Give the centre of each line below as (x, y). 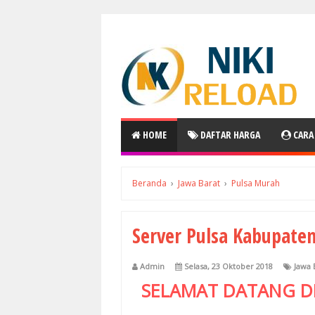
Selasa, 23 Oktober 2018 (229, 266)
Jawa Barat (199, 183)
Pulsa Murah (256, 183)
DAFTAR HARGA (229, 135)
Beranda (149, 183)
